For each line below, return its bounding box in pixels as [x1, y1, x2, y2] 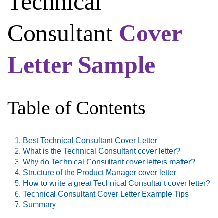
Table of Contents [7, 97, 145, 119]
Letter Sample [7, 51, 155, 79]
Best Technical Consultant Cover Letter [23, 136, 157, 145]
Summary [23, 200, 56, 209]
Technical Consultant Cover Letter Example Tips [23, 190, 189, 199]
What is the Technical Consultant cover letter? [23, 147, 180, 156]
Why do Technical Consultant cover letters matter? [23, 158, 195, 166]
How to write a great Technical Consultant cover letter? [23, 179, 210, 188]
